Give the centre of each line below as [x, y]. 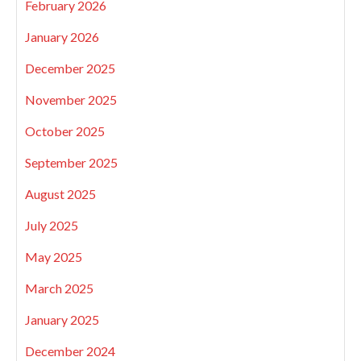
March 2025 [59, 288]
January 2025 [62, 319]
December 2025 [70, 68]
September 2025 [71, 162]
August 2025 [60, 193]
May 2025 [54, 256]
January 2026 [62, 36]
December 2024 [70, 351]
